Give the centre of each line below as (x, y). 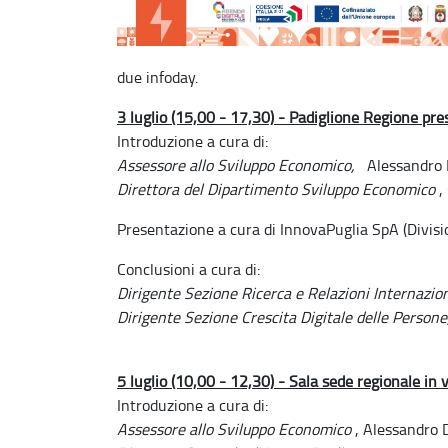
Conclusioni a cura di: (188, 268)
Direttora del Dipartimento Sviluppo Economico (276, 188)
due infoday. (157, 76)
